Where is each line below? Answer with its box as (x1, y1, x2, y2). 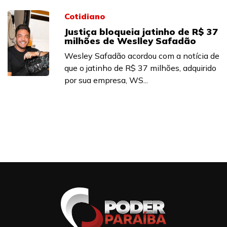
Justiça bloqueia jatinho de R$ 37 (64, 26, 218, 37)
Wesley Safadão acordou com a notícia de (64, 51, 219, 61)
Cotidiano (64, 11, 105, 21)
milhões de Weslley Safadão (64, 35, 196, 47)
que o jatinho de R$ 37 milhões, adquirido (64, 63, 216, 73)
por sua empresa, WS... (64, 75, 148, 85)
